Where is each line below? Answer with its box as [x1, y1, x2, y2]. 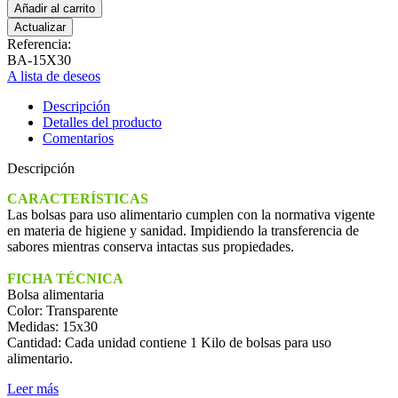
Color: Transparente [7, 302, 118, 318]
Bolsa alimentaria [7, 286, 104, 302]
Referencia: [7, 36, 71, 52]
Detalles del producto [43, 114, 162, 130]
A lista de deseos [7, 68, 100, 84]
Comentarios [43, 130, 114, 146]
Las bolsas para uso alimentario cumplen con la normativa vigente [7, 206, 375, 222]
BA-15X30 [7, 52, 71, 68]
